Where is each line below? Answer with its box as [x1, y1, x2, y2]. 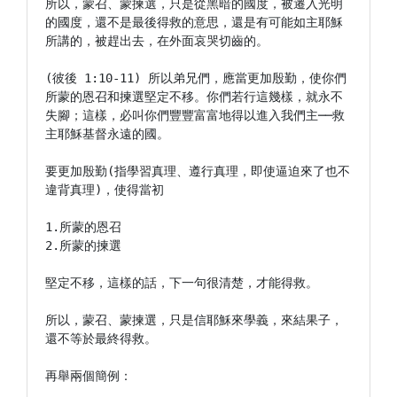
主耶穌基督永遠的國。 [45, 127, 169, 141]
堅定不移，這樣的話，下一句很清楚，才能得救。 [45, 276, 318, 290]
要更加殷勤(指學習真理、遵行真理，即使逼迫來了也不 [45, 164, 350, 178]
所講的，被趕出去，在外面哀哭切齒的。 [45, 34, 269, 48]
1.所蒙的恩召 [45, 220, 121, 234]
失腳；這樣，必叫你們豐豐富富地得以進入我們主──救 [45, 108, 345, 122]
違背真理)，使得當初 [45, 183, 164, 197]
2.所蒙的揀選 [45, 238, 121, 253]
